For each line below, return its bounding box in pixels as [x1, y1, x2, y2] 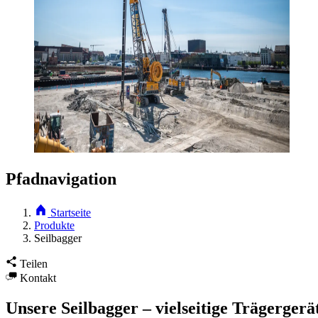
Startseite [50, 206, 92, 219]
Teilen [20, 257, 48, 270]
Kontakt [20, 271, 56, 284]
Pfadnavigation [6, 169, 116, 188]
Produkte [34, 219, 75, 231]
